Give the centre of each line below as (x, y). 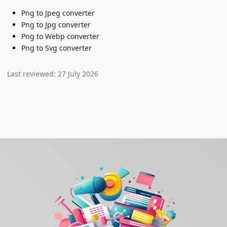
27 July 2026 (78, 73)
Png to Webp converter (60, 36)
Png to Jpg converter (56, 24)
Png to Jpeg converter (58, 13)
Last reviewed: (32, 73)
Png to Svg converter (56, 48)
